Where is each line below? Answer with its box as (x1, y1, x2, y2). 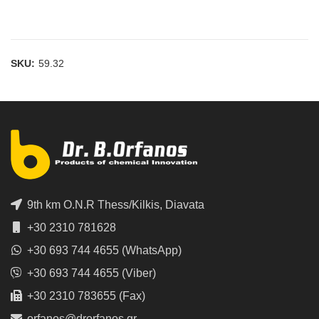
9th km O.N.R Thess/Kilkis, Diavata (24, 199, 204, 211)
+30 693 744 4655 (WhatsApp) (24, 244, 182, 256)
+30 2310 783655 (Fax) (24, 290, 145, 302)
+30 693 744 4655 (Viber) (24, 267, 156, 279)
